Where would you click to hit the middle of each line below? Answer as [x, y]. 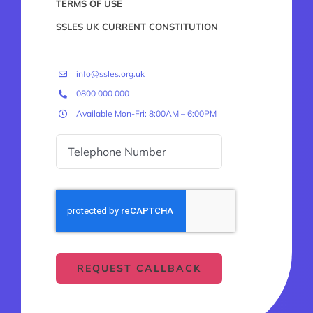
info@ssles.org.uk [110, 74]
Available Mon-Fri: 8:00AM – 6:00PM [146, 113]
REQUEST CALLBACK [139, 268]
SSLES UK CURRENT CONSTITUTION [137, 27]
